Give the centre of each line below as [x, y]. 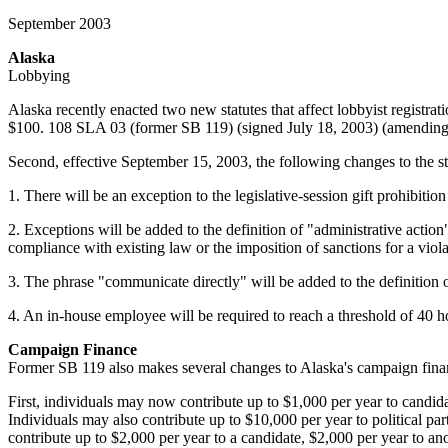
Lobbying [39, 75]
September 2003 [59, 23]
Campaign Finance [72, 349]
